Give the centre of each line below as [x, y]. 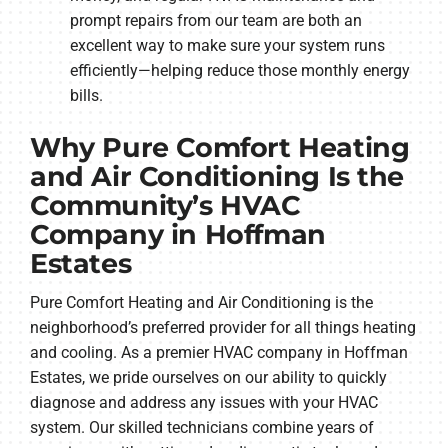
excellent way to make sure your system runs [227, 46]
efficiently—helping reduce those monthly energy [239, 71]
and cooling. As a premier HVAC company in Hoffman [218, 352]
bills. [86, 96]
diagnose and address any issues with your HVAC [203, 402]
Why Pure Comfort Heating [219, 148]
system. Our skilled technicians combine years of [201, 427]
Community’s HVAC [165, 206]
